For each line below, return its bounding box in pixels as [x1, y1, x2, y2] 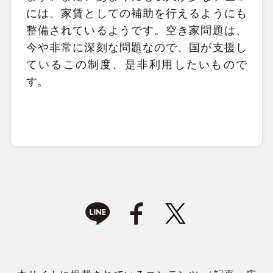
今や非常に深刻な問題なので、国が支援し [26, 41, 247, 54]
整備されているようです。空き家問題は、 [26, 24, 247, 37]
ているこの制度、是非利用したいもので [26, 58, 247, 71]
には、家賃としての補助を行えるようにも [26, 7, 247, 19]
